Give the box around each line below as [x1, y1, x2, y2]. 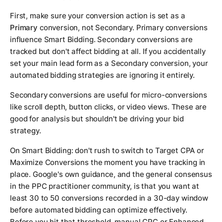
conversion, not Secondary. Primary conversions [37, 23, 208, 33]
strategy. [10, 126, 41, 136]
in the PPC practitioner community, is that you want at [10, 181, 199, 191]
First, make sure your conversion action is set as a [10, 11, 185, 21]
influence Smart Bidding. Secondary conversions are [10, 35, 193, 45]
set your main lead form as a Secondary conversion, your [10, 58, 208, 68]
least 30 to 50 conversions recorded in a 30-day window [10, 193, 208, 203]
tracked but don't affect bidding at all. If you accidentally [10, 47, 206, 56]
